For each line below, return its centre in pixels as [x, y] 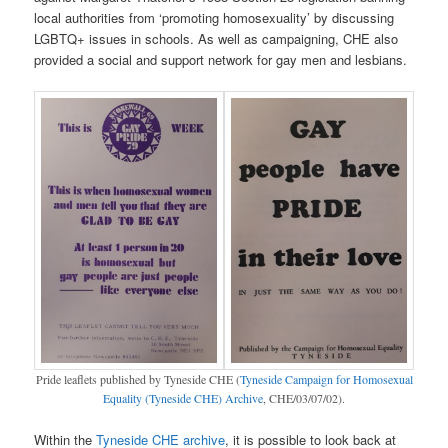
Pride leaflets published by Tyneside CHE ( [137, 378]
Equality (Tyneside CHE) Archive [183, 397]
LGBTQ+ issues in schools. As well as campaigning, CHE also [216, 38]
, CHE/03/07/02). [304, 397]
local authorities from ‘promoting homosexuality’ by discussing [214, 17]
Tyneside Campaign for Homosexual [326, 378]
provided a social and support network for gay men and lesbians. [221, 59]
